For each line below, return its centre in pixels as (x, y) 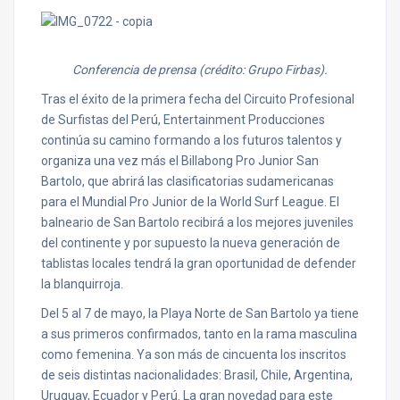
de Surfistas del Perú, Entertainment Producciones (183, 120)
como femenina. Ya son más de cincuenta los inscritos (194, 354)
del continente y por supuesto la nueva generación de (191, 243)
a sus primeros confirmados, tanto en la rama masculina (199, 334)
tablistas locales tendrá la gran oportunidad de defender (199, 263)
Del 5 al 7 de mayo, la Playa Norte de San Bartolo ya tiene (200, 313)
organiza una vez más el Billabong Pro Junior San (180, 161)
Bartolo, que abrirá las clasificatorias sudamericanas (187, 181)
